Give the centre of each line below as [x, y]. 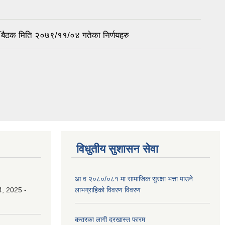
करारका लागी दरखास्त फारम [110, 220]
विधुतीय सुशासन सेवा [117, 149]
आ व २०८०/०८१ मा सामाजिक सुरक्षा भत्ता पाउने [134, 179]
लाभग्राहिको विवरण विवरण [108, 190]
